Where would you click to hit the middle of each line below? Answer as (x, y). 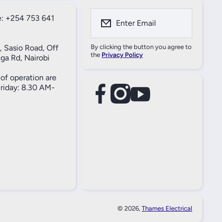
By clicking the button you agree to (141, 47)
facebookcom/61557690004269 (100, 93)
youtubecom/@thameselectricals (140, 93)
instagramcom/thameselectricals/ (120, 93)
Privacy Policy (122, 55)
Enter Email (136, 23)
